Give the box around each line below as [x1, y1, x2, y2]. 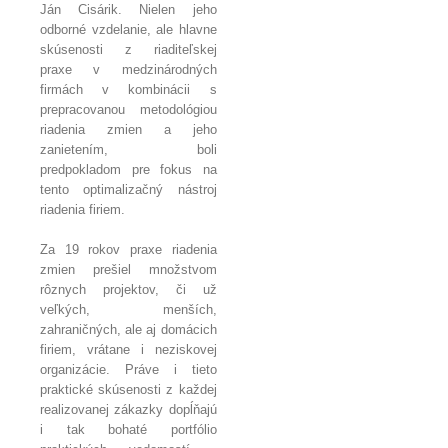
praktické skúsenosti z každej [40, 381, 217, 397]
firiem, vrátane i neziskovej [40, 341, 217, 357]
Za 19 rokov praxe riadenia [40, 241, 217, 257]
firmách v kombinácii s [40, 81, 217, 97]
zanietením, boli [40, 141, 217, 157]
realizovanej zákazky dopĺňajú [40, 401, 217, 417]
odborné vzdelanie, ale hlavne [40, 21, 217, 37]
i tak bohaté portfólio [40, 421, 217, 437]
